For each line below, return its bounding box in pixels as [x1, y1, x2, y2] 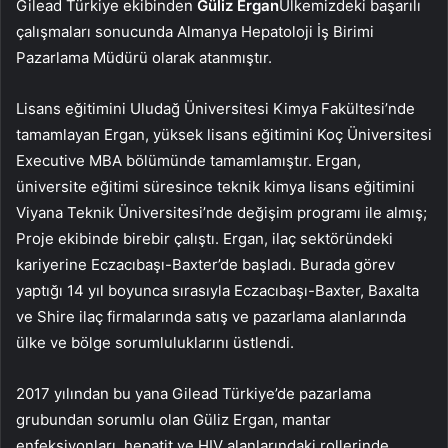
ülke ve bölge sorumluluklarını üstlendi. [16, 332, 294, 352]
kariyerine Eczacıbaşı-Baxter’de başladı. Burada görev [16, 254, 395, 274]
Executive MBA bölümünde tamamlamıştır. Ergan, [16, 150, 361, 170]
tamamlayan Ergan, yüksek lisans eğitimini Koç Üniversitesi [16, 124, 432, 144]
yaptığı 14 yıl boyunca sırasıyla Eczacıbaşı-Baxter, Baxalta [16, 280, 419, 300]
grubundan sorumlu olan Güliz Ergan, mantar [16, 409, 331, 429]
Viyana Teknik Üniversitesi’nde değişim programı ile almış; [16, 202, 427, 222]
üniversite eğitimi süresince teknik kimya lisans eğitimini [16, 176, 415, 196]
